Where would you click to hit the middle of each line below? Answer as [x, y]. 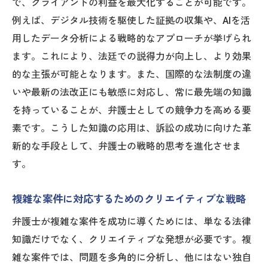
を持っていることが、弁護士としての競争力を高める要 [132, 110]
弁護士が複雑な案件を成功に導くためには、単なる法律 [132, 221]
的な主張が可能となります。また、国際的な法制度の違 [132, 74]
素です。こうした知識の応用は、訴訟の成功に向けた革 [132, 128]
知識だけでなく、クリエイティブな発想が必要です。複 [132, 239]
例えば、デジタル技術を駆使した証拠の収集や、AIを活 [131, 20]
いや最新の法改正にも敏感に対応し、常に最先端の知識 [132, 92]
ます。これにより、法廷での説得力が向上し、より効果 [132, 56]
